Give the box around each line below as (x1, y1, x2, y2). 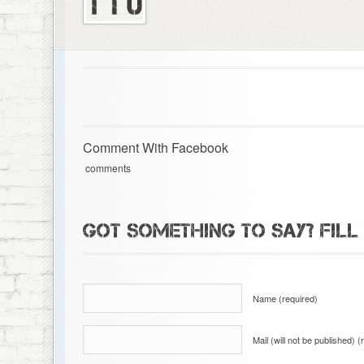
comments (82, 161, 131, 175)
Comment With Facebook (82, 138, 228, 158)
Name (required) (252, 292, 318, 305)
